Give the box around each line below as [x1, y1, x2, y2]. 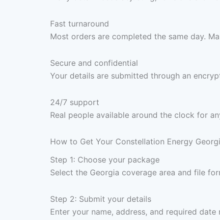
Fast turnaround [50, 18, 109, 28]
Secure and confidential [50, 57, 138, 68]
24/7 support [50, 97, 99, 107]
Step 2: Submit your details [50, 194, 151, 204]
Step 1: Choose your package [50, 155, 160, 165]
